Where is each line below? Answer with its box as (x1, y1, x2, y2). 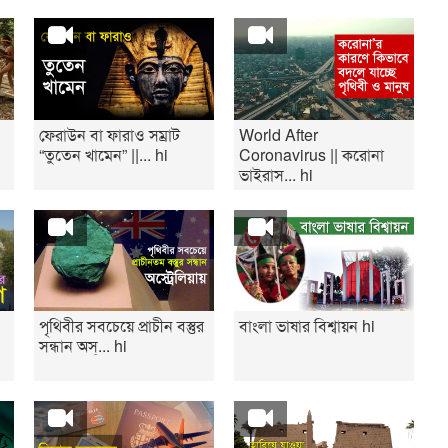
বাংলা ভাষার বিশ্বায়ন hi (238, 313, 375, 337)
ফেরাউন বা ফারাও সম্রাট (39, 122, 181, 146)
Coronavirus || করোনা (238, 142, 384, 166)
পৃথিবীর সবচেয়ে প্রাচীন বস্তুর (39, 313, 205, 337)
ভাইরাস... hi (238, 162, 313, 186)
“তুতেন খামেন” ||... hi (39, 142, 169, 166)
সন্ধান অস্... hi (39, 333, 128, 357)
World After (238, 122, 318, 146)
